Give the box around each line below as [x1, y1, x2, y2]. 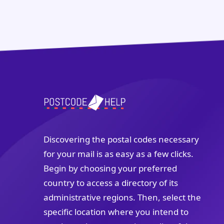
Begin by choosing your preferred [43, 162, 177, 174]
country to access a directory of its [43, 177, 178, 189]
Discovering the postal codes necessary [43, 133, 199, 145]
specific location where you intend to [43, 206, 188, 218]
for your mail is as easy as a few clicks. [43, 148, 193, 160]
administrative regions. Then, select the [43, 191, 201, 203]
